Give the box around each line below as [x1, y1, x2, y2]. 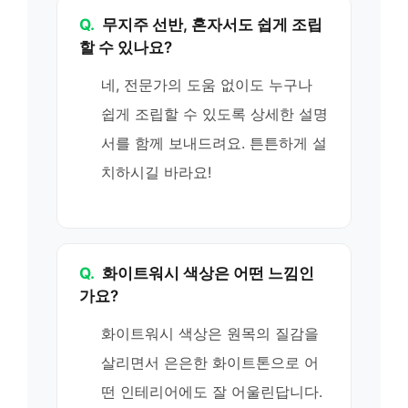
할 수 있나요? [79, 37, 172, 56]
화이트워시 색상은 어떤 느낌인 [102, 264, 314, 282]
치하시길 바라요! [101, 162, 211, 181]
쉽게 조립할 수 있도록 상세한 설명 [101, 104, 328, 123]
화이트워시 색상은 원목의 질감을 [101, 324, 319, 342]
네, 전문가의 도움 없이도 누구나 [101, 75, 312, 94]
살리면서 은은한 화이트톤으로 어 [101, 353, 319, 372]
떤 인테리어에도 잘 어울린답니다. [101, 382, 322, 401]
